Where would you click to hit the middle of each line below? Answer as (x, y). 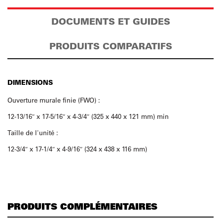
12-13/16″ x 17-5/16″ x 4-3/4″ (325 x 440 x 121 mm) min (88, 116)
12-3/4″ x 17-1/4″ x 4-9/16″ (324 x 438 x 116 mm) (77, 149)
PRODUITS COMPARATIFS (110, 46)
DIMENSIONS (30, 82)
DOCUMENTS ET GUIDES (110, 21)
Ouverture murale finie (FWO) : (54, 100)
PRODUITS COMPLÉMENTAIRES (82, 206)
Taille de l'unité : (33, 132)
